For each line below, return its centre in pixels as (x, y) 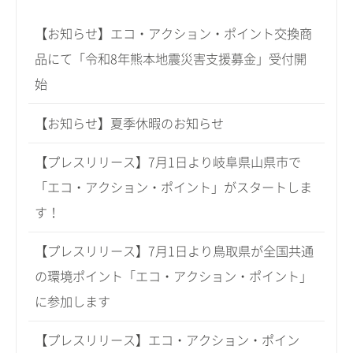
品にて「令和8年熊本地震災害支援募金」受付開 (171, 59)
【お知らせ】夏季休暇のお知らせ (130, 123)
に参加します (73, 301)
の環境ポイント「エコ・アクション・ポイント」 (174, 276)
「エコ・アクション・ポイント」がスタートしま (174, 187)
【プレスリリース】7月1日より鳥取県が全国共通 (175, 251)
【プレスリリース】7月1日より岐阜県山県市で (168, 162)
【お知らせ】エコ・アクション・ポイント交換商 (174, 34)
